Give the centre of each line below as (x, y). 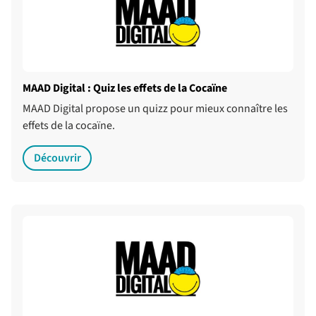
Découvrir (57, 158)
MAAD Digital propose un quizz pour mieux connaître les (155, 109)
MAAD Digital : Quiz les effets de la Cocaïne (125, 88)
